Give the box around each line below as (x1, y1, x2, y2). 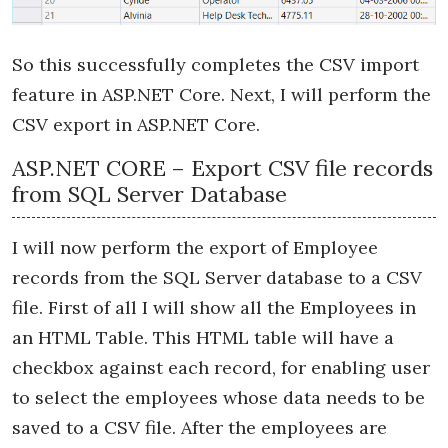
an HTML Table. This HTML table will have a (12, 326, 394, 350)
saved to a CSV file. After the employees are (12, 416, 387, 440)
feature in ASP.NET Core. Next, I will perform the (12, 83, 431, 107)
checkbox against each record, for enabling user (12, 356, 430, 380)
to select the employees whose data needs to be (12, 386, 425, 410)
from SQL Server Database (12, 180, 287, 209)
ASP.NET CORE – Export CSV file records (12, 154, 433, 183)
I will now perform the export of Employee (12, 236, 378, 260)
